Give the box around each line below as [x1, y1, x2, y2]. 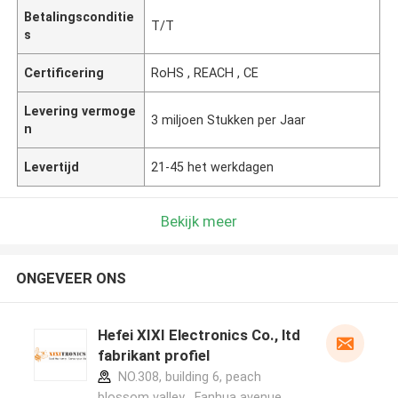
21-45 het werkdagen [151, 159, 275, 174]
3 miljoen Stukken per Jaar [151, 112, 306, 127]
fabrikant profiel [97, 346, 210, 365]
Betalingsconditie [24, 9, 135, 24]
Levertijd [24, 159, 80, 174]
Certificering [24, 65, 105, 80]
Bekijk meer [161, 211, 237, 230]
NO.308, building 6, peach [114, 370, 261, 385]
